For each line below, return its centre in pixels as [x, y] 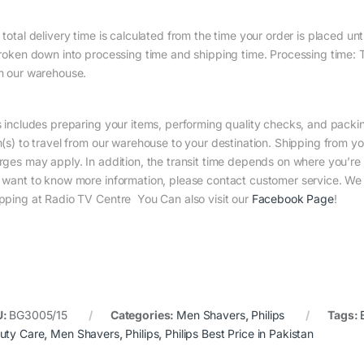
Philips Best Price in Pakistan [239, 334]
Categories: [143, 315]
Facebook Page [292, 199]
